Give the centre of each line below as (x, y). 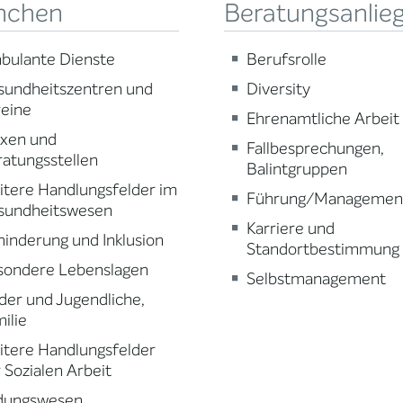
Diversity (278, 89)
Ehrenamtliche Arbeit (322, 119)
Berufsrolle (286, 59)
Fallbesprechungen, (315, 148)
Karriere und (290, 228)
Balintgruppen (296, 169)
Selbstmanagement (316, 279)
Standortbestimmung (322, 249)
